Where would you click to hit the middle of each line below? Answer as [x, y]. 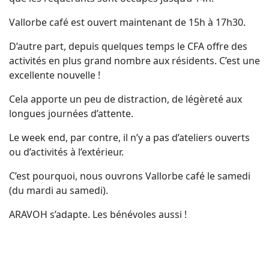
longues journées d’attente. [71, 113]
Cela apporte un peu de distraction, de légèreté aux [125, 99]
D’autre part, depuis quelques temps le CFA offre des [128, 46]
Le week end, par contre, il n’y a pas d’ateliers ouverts [129, 138]
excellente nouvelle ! [55, 75]
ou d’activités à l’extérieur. [66, 152]
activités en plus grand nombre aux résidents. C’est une [134, 61]
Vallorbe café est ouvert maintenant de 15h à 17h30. [127, 22]
